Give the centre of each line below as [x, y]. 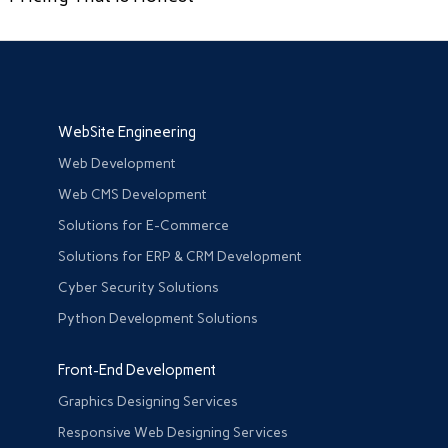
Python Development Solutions [158, 319]
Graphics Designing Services [148, 402]
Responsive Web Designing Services [173, 433]
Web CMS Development [133, 195]
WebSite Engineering [127, 132]
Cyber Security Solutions [139, 288]
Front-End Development [137, 370]
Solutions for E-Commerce [144, 226]
